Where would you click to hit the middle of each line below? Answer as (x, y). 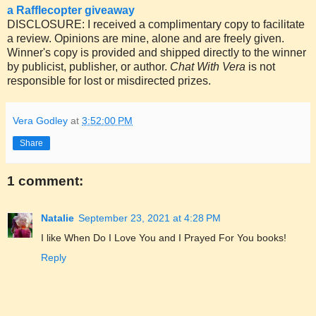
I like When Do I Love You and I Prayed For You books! (164, 237)
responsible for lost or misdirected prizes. (109, 81)
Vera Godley (40, 121)
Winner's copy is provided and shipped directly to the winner (157, 53)
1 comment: (45, 181)
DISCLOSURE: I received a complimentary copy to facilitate (156, 25)
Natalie (57, 218)
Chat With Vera (208, 67)
